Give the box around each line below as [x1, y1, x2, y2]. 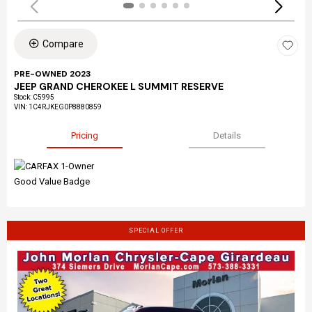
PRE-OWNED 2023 [14, 68, 91, 79]
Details [212, 130, 241, 141]
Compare [42, 38, 84, 49]
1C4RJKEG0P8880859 [29, 102, 102, 111]
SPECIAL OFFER [129, 226, 183, 234]
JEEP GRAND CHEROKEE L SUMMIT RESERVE [14, 79, 224, 93]
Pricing [71, 130, 99, 141]
